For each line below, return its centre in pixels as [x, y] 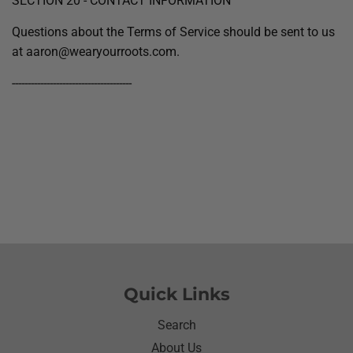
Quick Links [176, 294]
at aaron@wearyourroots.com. [96, 52]
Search [176, 325]
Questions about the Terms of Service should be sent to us [173, 32]
